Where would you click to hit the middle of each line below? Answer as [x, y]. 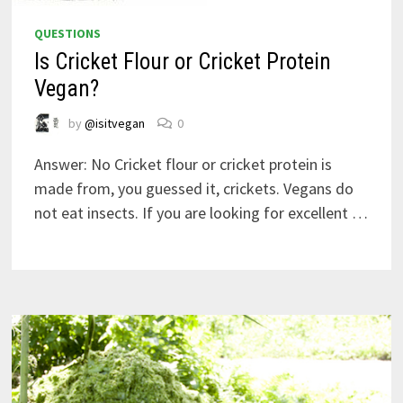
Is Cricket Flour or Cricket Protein [183, 62]
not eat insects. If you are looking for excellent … [201, 213]
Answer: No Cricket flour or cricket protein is [184, 164]
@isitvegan [115, 124]
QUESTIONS [68, 33]
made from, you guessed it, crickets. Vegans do [194, 188]
